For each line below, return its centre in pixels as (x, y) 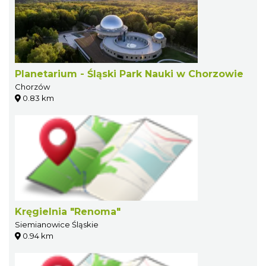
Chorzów (32, 86)
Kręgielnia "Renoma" (68, 211)
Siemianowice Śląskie (57, 224)
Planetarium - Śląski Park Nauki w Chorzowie (129, 74)
